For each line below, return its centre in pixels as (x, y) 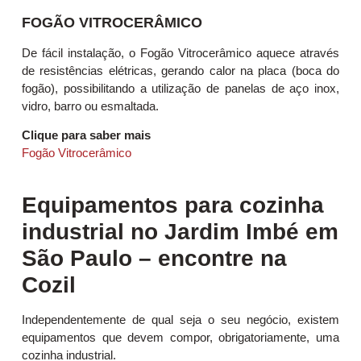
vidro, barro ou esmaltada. (90, 106)
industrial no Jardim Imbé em (180, 231)
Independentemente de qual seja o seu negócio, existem (180, 319)
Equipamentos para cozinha (173, 205)
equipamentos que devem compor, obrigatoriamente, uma (180, 337)
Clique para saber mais (86, 135)
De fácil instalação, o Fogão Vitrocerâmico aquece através (180, 53)
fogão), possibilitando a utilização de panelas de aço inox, (180, 89)
